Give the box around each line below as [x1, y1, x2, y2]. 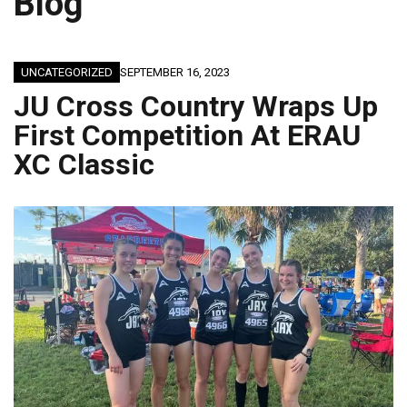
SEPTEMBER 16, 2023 [120, 65, 230, 80]
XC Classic [14, 147, 154, 183]
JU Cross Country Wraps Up [14, 89, 378, 124]
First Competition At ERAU [14, 118, 361, 154]
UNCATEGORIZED [21, 65, 113, 80]
